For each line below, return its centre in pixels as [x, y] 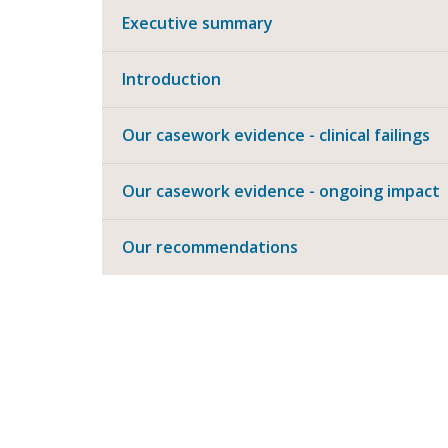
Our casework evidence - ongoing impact [281, 190]
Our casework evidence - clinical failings [276, 134]
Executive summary [197, 22]
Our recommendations [210, 246]
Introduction [171, 78]
